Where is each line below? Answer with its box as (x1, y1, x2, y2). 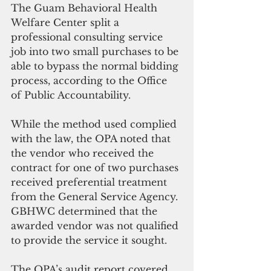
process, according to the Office (11, 74, 170, 87)
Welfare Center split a (11, 16, 122, 28)
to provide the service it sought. (11, 233, 167, 246)
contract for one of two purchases (11, 161, 181, 174)
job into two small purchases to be (11, 45, 181, 57)
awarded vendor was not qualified (11, 219, 181, 232)
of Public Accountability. (11, 88, 131, 101)
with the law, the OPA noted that (11, 132, 174, 145)
